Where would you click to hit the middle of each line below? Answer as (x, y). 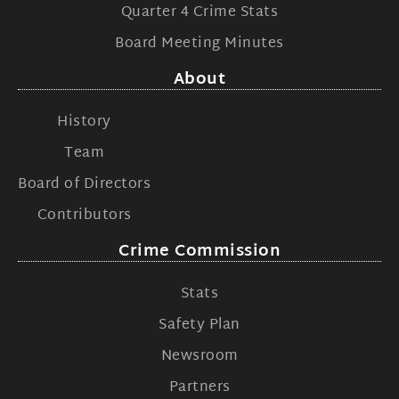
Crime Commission (199, 252)
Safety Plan (199, 326)
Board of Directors (84, 185)
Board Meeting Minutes (199, 45)
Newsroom (199, 357)
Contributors (84, 216)
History (84, 123)
